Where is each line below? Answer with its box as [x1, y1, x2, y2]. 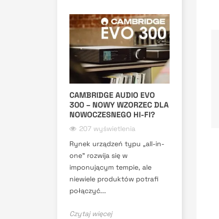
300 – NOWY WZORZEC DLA [69, 99, 169, 110]
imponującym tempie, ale [69, 162, 152, 172]
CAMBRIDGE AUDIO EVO [69, 89, 155, 100]
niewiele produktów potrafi [69, 174, 158, 183]
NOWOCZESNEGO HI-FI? [69, 109, 155, 120]
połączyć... [69, 186, 106, 195]
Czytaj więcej [69, 209, 112, 218]
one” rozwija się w [69, 151, 128, 160]
